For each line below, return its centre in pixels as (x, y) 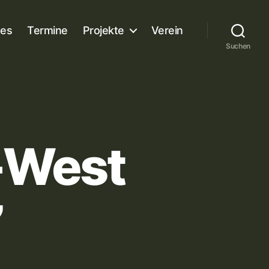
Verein (167, 30)
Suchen (238, 46)
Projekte (103, 30)
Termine (47, 30)
